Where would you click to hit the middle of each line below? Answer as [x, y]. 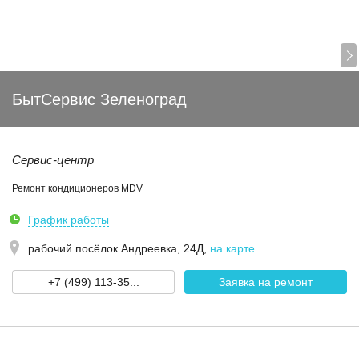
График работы [69, 220]
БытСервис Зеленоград [99, 99]
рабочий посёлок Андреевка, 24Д [116, 248]
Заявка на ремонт [266, 282]
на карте [232, 248]
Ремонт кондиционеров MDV [77, 188]
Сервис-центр [53, 160]
